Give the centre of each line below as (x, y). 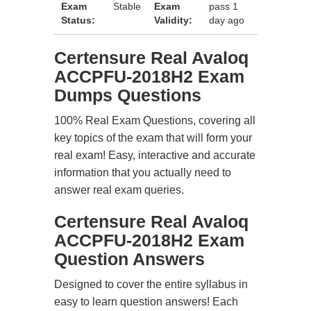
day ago (226, 20)
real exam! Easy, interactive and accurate (155, 155)
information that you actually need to (143, 173)
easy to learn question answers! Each (146, 302)
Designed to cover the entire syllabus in (151, 284)
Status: (78, 20)
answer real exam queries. (119, 190)
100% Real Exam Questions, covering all (155, 120)
